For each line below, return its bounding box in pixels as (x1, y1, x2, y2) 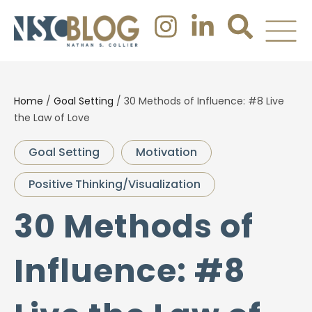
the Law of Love (14, 111, 90, 125)
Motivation (136, 144, 197, 160)
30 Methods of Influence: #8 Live (124, 94, 284, 108)
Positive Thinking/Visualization (29, 176, 201, 192)
